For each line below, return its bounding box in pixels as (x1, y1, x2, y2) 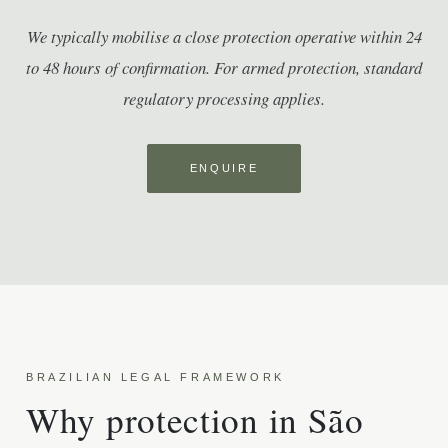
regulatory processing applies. (123, 87, 325, 110)
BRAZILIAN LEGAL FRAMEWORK (26, 371, 285, 383)
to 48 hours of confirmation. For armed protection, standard (26, 56, 422, 79)
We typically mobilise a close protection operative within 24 (26, 25, 422, 48)
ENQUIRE (189, 162, 259, 174)
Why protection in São (26, 396, 364, 443)
